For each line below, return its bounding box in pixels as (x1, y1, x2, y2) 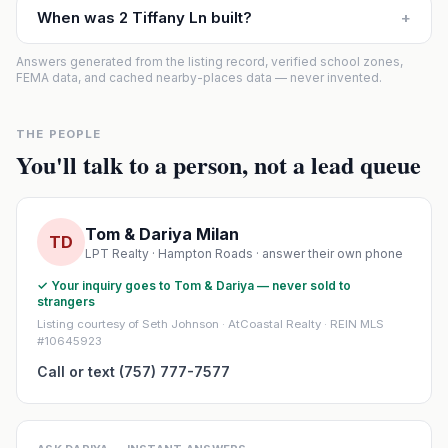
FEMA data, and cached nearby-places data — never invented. (16, 70, 382, 85)
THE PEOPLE (16, 127, 102, 141)
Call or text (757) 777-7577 (37, 363, 230, 380)
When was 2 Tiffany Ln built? (37, 8, 252, 27)
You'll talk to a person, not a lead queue (16, 147, 421, 182)
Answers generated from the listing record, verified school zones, (16, 54, 403, 69)
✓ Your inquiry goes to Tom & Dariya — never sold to (37, 278, 351, 293)
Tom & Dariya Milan (85, 224, 239, 244)
